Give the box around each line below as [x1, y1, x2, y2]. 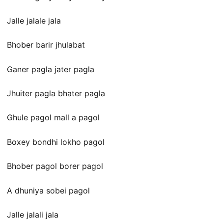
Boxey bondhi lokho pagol [7, 137, 105, 147]
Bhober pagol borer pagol [7, 161, 103, 171]
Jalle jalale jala [7, 15, 61, 26]
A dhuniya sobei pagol [7, 185, 90, 195]
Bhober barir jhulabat [7, 40, 85, 50]
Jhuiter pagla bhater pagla [7, 88, 105, 99]
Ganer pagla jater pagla [7, 64, 94, 74]
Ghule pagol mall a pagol [7, 112, 100, 123]
